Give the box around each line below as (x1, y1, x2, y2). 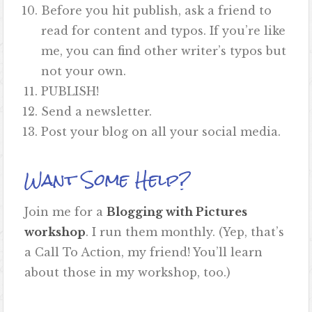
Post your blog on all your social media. (41, 125, 281, 139)
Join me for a (24, 205, 107, 219)
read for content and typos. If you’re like (41, 24, 286, 38)
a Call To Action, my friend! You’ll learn (24, 245, 263, 260)
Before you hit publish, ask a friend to (41, 3, 272, 18)
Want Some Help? (24, 162, 192, 198)
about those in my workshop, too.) (24, 265, 231, 280)
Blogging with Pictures (107, 205, 248, 219)
